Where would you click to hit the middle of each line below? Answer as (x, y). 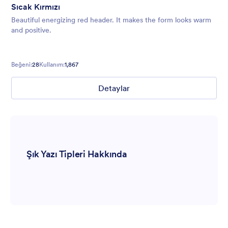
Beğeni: (22, 65)
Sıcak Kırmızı (36, 7)
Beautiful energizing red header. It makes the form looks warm (111, 20)
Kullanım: (52, 65)
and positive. (31, 30)
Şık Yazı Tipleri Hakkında (77, 154)
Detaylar (114, 88)
